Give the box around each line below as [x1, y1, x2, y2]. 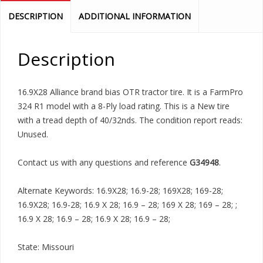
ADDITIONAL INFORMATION [79, 10, 191, 22]
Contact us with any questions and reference [18, 156, 190, 168]
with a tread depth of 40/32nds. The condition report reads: [18, 114, 242, 126]
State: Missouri [18, 241, 74, 252]
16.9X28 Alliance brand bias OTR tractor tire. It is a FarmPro [18, 86, 243, 97]
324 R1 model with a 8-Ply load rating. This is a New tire [18, 100, 230, 112]
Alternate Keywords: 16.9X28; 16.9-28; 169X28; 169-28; [18, 184, 223, 196]
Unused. [18, 128, 48, 140]
